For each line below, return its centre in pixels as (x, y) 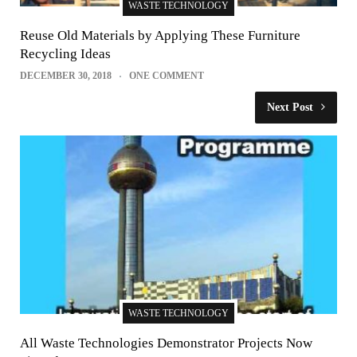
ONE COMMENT (167, 75)
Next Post (290, 107)
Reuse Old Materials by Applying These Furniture (160, 35)
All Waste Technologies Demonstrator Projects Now (166, 343)
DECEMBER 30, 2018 (66, 75)
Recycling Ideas (65, 53)
